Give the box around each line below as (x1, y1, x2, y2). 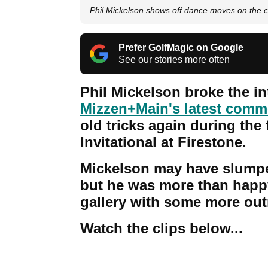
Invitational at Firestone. (80, 134, 246, 151)
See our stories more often (118, 54, 230, 65)
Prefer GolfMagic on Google (118, 42, 243, 53)
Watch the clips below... (80, 220, 243, 237)
